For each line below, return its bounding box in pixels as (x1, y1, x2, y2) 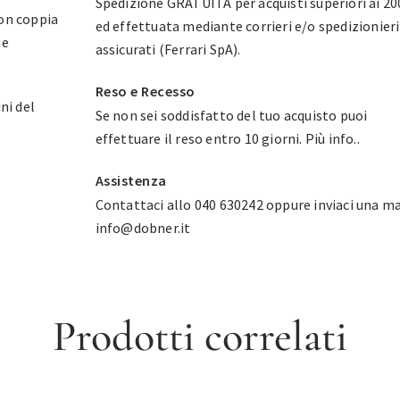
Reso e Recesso (95, 82, 196, 101)
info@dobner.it (95, 219, 191, 237)
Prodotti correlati (53, 311, 347, 363)
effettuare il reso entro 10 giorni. (95, 129, 305, 148)
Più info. (304, 129, 357, 148)
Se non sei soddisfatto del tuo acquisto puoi (95, 106, 368, 125)
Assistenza (95, 171, 167, 190)
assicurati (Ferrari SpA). (95, 40, 241, 59)
